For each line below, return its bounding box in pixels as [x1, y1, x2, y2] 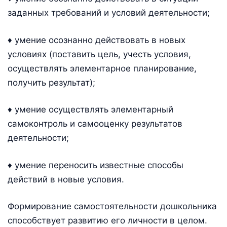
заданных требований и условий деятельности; [8, 8, 210, 18]
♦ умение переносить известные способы [8, 160, 183, 170]
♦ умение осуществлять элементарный [8, 104, 173, 115]
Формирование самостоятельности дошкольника [8, 201, 217, 212]
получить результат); [8, 77, 95, 88]
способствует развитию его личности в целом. [8, 215, 207, 226]
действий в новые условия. [8, 174, 124, 184]
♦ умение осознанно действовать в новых [8, 34, 185, 45]
